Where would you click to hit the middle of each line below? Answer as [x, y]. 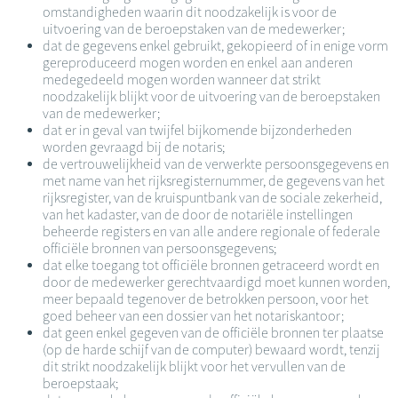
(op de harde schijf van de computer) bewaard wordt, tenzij [211, 349]
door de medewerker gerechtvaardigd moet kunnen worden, [216, 282]
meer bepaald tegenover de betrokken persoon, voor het [206, 298]
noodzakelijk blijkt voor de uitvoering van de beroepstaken [211, 96]
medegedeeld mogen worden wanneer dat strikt [182, 79]
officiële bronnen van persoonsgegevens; [159, 248]
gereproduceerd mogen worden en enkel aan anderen [198, 62]
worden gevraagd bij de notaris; [134, 147]
